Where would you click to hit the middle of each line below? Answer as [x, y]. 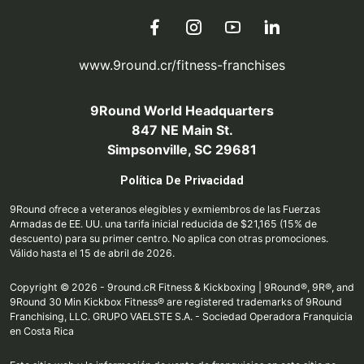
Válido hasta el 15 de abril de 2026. [92, 253]
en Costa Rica [42, 331]
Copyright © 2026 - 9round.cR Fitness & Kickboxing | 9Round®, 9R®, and [182, 288]
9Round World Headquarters [182, 111]
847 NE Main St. [182, 130]
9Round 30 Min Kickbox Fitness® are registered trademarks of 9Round [176, 302]
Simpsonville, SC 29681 [182, 150]
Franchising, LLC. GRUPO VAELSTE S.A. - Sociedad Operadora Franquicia [181, 317]
